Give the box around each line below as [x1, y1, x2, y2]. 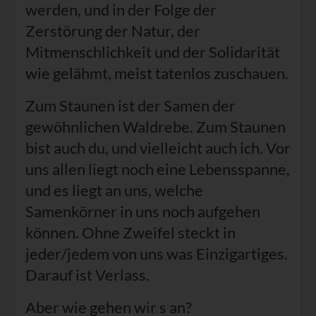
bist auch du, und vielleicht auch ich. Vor [25, 138, 291, 158]
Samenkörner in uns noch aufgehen [25, 202, 260, 221]
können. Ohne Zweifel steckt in [25, 223, 236, 243]
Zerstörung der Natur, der [25, 21, 200, 41]
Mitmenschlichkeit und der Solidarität [25, 42, 280, 62]
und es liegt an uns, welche [25, 181, 203, 200]
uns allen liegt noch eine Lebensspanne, [25, 159, 290, 179]
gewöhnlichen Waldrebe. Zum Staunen [25, 117, 286, 137]
